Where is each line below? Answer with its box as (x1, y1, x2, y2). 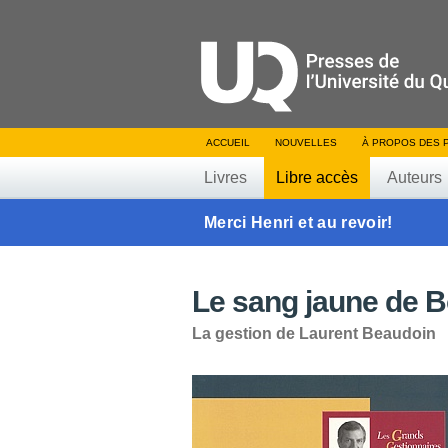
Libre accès (276, 169, 358, 186)
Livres (204, 169, 247, 186)
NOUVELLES (275, 137, 337, 148)
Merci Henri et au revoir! (204, 214, 393, 231)
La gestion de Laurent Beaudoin (192, 325, 436, 342)
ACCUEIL (206, 137, 250, 148)
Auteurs (387, 169, 442, 186)
